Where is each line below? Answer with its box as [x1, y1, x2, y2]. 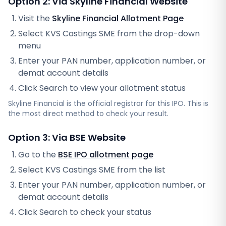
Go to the [18, 149, 58, 160]
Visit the [18, 13, 52, 24]
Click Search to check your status [18, 206, 151, 218]
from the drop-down [115, 28, 200, 39]
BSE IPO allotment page [58, 149, 153, 160]
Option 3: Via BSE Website [8, 131, 126, 144]
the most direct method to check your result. [8, 108, 168, 119]
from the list [115, 164, 165, 176]
